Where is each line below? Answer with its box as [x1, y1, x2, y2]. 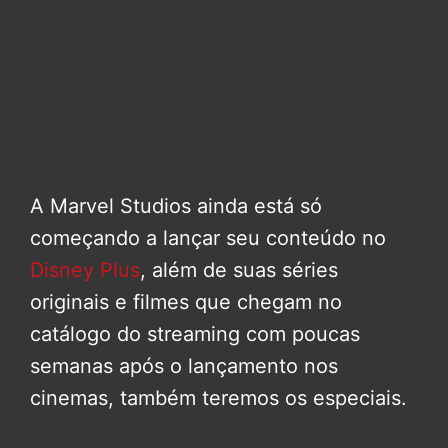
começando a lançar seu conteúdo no [30, 226, 386, 251]
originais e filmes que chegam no [30, 290, 342, 315]
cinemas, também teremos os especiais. [30, 386, 407, 411]
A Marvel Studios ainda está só [30, 194, 322, 219]
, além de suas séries [140, 258, 338, 283]
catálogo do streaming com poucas [30, 322, 360, 347]
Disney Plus [30, 258, 140, 283]
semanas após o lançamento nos [30, 354, 338, 379]
